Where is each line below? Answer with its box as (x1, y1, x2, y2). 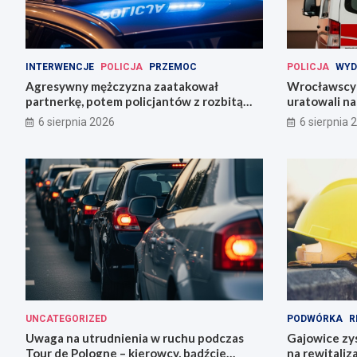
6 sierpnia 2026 (38, 115, 115, 128)
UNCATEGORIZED (25, 313, 107, 325)
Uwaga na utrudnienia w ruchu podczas (25, 331, 244, 346)
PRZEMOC (149, 61, 197, 73)
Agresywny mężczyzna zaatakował (25, 78, 218, 93)
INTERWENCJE (25, 61, 94, 73)
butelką (25, 108, 69, 124)
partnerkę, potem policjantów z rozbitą (25, 93, 243, 108)
